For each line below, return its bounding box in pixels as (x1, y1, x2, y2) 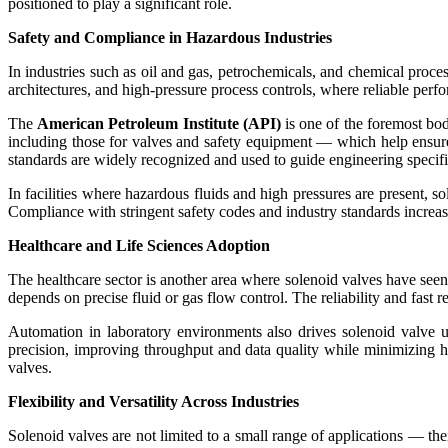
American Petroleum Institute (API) (37, 114, 281, 132)
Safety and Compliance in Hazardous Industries (8, 28, 332, 46)
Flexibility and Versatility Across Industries (8, 392, 299, 410)
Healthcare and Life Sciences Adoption (8, 236, 270, 254)
